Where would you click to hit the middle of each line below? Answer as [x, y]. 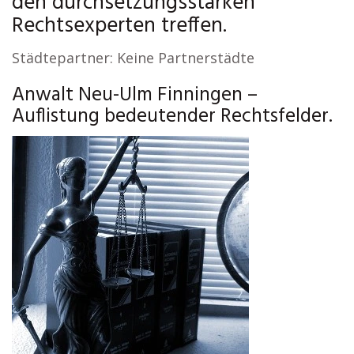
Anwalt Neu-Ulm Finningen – [135, 96]
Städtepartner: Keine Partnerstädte [133, 58]
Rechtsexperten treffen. [119, 26]
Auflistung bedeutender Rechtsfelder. [172, 117]
